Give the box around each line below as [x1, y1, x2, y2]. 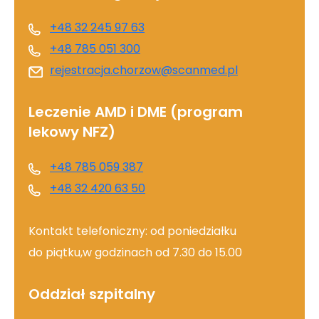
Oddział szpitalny [28, 283, 155, 308]
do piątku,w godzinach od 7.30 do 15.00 [28, 244, 242, 263]
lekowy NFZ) [28, 121, 115, 145]
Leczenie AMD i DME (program [28, 101, 243, 125]
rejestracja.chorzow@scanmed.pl [50, 62, 238, 80]
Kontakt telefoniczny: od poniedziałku [28, 223, 236, 241]
